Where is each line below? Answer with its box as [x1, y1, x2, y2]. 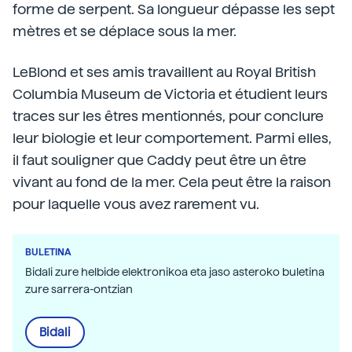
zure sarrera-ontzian [25, 283, 133, 295]
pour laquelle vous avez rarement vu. [13, 196, 259, 212]
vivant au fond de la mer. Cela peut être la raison [13, 174, 331, 190]
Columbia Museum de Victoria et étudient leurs [13, 86, 328, 102]
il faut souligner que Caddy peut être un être [13, 152, 306, 168]
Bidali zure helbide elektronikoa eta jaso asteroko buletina [25, 266, 324, 278]
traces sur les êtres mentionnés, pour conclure [13, 108, 324, 124]
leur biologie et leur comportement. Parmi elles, [13, 130, 332, 146]
